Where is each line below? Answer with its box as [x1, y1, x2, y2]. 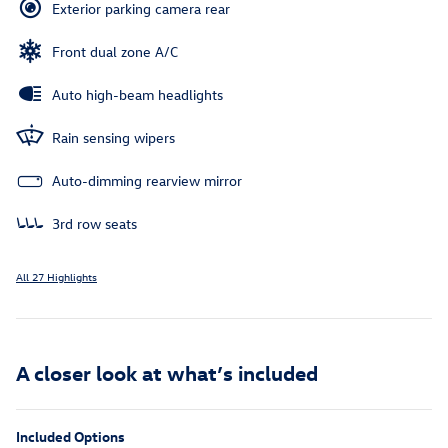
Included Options [16, 426, 125, 446]
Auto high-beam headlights [52, 84, 223, 104]
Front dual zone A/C [52, 41, 178, 61]
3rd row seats [52, 213, 137, 233]
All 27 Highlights [16, 268, 97, 284]
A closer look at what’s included [16, 358, 318, 385]
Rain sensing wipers [52, 127, 175, 147]
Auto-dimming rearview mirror [52, 170, 242, 190]
